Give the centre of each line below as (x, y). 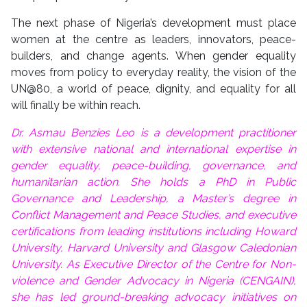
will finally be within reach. (76, 106)
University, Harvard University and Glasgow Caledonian (153, 248)
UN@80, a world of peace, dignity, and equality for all (153, 89)
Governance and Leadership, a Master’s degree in (153, 199)
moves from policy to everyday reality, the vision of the (153, 73)
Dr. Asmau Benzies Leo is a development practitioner (153, 133)
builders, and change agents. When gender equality (153, 56)
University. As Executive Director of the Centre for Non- (153, 265)
